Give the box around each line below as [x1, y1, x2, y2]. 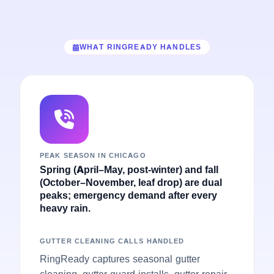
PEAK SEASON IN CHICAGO [40, 150, 146, 160]
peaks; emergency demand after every [40, 188, 217, 201]
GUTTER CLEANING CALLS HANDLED [40, 236, 185, 245]
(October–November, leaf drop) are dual [40, 176, 222, 188]
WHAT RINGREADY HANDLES [79, 42, 202, 51]
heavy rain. [40, 201, 91, 214]
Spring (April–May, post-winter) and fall [40, 163, 218, 176]
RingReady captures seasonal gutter [40, 252, 200, 265]
